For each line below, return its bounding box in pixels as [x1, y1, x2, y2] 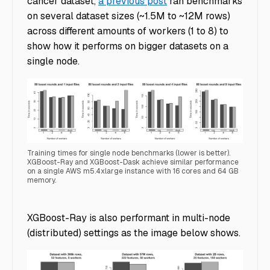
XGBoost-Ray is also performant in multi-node [27, 211, 230, 224]
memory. [27, 175, 56, 185]
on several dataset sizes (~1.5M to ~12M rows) [27, 9, 230, 22]
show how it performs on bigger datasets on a [27, 39, 228, 52]
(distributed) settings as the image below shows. [27, 226, 240, 239]
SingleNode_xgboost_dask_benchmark [27, 190, 206, 204]
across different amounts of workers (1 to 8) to [27, 24, 228, 37]
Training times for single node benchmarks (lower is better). [27, 148, 230, 158]
